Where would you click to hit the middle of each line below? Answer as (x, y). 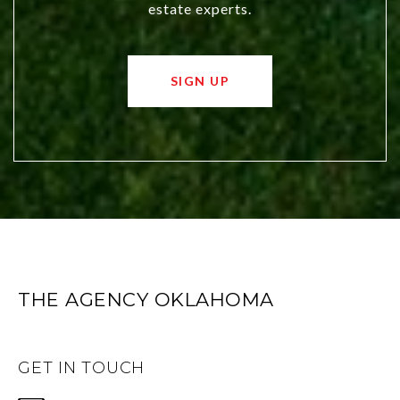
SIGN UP (200, 80)
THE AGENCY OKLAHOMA (146, 299)
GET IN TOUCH (81, 367)
